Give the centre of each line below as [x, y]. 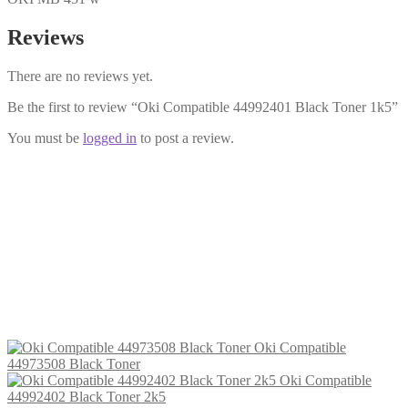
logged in [110, 138]
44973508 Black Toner [74, 364]
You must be [45, 138]
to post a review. [185, 138]
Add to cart [119, 317]
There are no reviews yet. [80, 76]
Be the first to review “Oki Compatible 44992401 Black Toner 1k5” [203, 107]
